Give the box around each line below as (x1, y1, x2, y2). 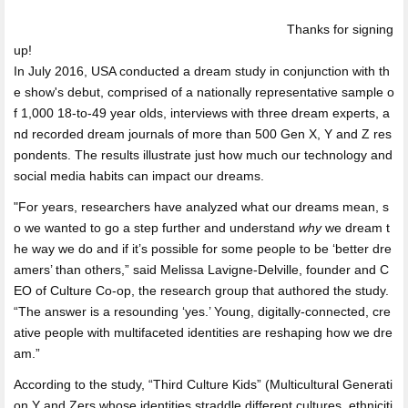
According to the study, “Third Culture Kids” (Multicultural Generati (14, 377, 393, 393)
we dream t (325, 220, 390, 236)
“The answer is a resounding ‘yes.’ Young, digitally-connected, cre (14, 304, 391, 320)
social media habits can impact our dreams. (14, 168, 264, 183)
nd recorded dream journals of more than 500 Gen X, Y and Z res (14, 126, 392, 141)
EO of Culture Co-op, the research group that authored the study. (14, 283, 389, 299)
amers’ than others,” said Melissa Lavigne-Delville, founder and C (14, 262, 389, 278)
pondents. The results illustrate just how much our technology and (14, 147, 393, 162)
